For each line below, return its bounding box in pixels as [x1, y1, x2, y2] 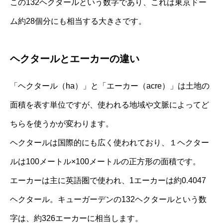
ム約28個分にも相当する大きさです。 [10, 16, 146, 25]
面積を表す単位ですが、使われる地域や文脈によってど [10, 100, 209, 109]
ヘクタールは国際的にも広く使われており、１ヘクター [10, 138, 209, 147]
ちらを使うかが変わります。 [10, 119, 113, 128]
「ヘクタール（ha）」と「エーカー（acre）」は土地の [10, 81, 210, 90]
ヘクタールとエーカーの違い [10, 53, 139, 64]
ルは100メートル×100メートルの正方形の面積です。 [10, 157, 201, 166]
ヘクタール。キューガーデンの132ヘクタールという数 [10, 195, 207, 204]
